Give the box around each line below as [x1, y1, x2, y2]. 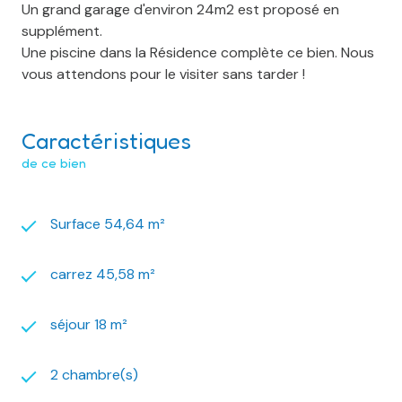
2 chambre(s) [50, 365, 138, 385]
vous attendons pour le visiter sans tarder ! [22, 65, 305, 84]
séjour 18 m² [50, 315, 127, 335]
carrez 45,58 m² [50, 265, 155, 284]
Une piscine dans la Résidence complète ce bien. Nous [22, 43, 374, 63]
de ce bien [22, 154, 86, 172]
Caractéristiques [22, 127, 191, 155]
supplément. [22, 22, 102, 41]
